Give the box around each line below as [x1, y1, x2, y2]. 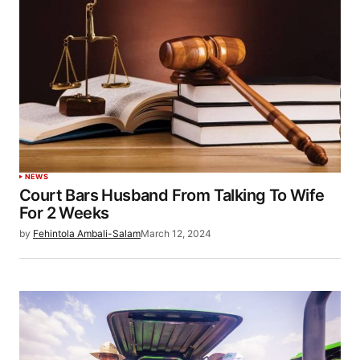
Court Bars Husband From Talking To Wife [19, 185, 325, 205]
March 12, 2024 [141, 227, 211, 239]
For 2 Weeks [19, 202, 109, 223]
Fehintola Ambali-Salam [33, 227, 141, 239]
